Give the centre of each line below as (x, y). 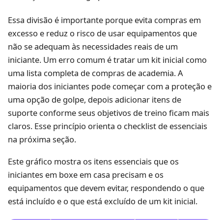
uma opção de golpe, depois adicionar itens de (95, 99)
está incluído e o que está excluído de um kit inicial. (103, 201)
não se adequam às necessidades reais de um (93, 46)
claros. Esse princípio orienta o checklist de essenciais (108, 126)
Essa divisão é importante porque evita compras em (104, 20)
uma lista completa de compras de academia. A (96, 73)
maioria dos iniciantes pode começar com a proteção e (110, 86)
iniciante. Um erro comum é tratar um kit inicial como (107, 59)
